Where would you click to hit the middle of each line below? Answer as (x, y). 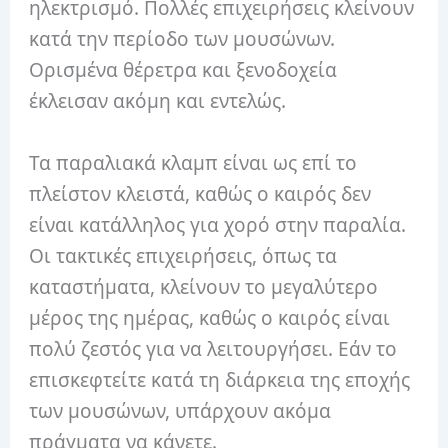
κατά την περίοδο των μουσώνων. (182, 39)
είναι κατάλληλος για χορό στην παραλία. (218, 224)
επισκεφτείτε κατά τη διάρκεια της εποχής (220, 379)
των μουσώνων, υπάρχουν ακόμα (180, 410)
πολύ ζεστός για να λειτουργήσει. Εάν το (213, 348)
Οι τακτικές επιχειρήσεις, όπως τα (183, 255)
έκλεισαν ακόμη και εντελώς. (158, 101)
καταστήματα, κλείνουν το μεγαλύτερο (204, 286)
